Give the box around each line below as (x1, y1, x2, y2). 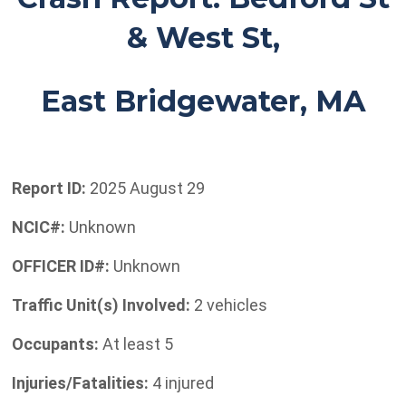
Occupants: (12, 334, 99, 354)
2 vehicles (190, 295, 267, 315)
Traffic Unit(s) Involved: (12, 295, 190, 315)
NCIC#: (12, 217, 65, 237)
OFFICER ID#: (12, 256, 110, 276)
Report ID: (12, 179, 86, 198)
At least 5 (99, 334, 173, 354)
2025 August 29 (86, 179, 205, 198)
